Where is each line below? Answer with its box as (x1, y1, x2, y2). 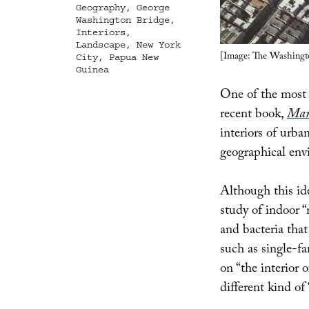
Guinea (75, 64, 109, 75)
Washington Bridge (75, 14, 170, 26)
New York (136, 39, 181, 50)
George (136, 2, 170, 13)
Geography (75, 2, 126, 13)
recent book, (219, 103, 287, 126)
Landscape (75, 39, 126, 50)
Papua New (108, 52, 159, 63)
